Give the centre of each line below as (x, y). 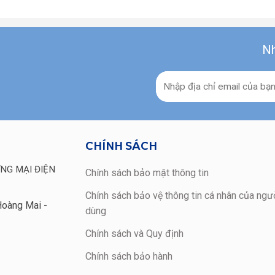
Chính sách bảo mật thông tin (147, 172)
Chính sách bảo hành (129, 256)
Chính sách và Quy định (134, 233)
